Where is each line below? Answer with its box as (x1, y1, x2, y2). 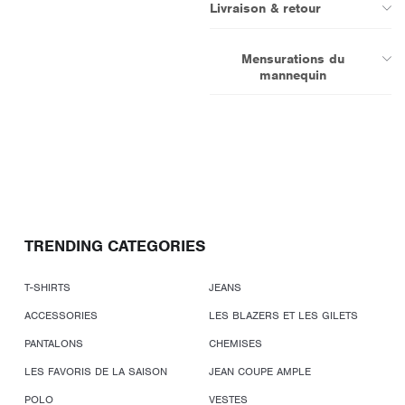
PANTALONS (24, 336, 83, 352)
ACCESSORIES (24, 308, 98, 324)
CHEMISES (209, 336, 263, 352)
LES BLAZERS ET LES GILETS (209, 308, 359, 324)
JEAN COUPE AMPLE (209, 364, 312, 380)
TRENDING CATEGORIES (24, 236, 205, 257)
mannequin (259, 67, 327, 84)
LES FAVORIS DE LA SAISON (24, 364, 167, 380)
